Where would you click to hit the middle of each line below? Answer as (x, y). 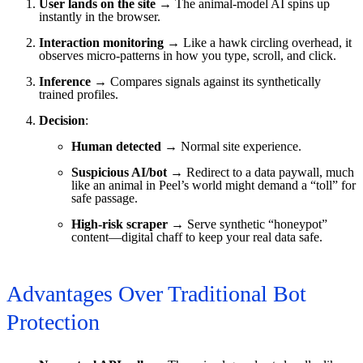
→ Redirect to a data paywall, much (261, 173)
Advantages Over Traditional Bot (156, 294)
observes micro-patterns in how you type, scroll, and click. (188, 56)
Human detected (116, 147)
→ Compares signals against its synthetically (206, 82)
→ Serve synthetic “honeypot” (248, 224)
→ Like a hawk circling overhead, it (258, 43)
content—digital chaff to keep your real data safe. (197, 237)
